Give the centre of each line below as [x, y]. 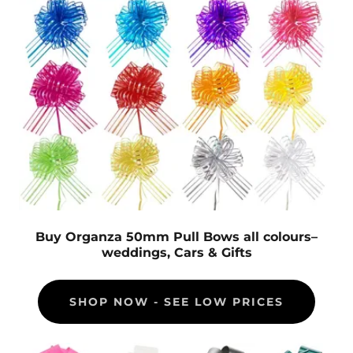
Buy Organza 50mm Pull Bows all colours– [176, 236]
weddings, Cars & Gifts [176, 252]
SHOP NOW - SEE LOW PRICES [176, 301]
